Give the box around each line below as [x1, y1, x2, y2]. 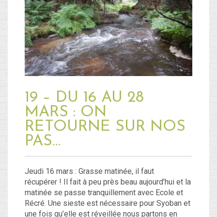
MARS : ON [25, 104, 107, 120]
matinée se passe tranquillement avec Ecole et [25, 187, 183, 197]
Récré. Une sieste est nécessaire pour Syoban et [25, 198, 190, 208]
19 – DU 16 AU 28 [25, 90, 144, 106]
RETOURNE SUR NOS [25, 119, 186, 135]
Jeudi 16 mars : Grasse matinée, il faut [25, 166, 154, 176]
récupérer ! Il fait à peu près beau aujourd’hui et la [25, 177, 191, 186]
